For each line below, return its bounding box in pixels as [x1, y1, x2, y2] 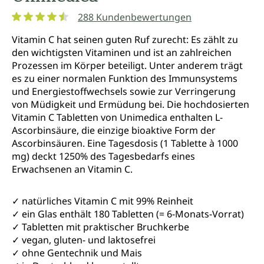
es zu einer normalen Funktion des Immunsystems [12, 71, 237, 85]
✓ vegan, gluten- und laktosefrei [12, 233, 156, 246]
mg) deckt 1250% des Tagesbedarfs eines [12, 149, 195, 163]
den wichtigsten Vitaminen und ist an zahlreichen [12, 45, 232, 59]
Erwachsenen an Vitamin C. [12, 162, 133, 176]
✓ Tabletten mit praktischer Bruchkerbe [12, 220, 189, 233]
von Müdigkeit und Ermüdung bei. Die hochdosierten [12, 97, 249, 111]
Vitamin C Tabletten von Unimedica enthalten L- [12, 110, 223, 124]
